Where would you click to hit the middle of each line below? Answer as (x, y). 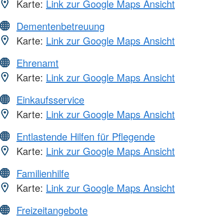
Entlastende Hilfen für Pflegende (86, 136)
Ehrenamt (38, 62)
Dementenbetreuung (61, 26)
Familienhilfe (43, 173)
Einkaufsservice (50, 99)
